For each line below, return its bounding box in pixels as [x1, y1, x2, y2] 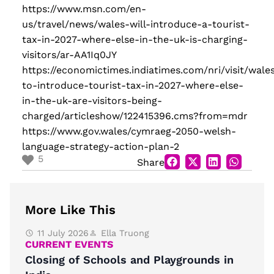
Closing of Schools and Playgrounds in [25, 253, 234, 267]
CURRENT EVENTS [25, 239, 113, 251]
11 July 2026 [37, 228, 89, 239]
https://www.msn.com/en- [22, 3, 146, 15]
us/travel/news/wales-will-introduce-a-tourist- [22, 18, 250, 31]
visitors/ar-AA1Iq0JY [22, 49, 117, 61]
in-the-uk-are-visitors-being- [22, 95, 162, 107]
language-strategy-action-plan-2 [22, 141, 179, 153]
